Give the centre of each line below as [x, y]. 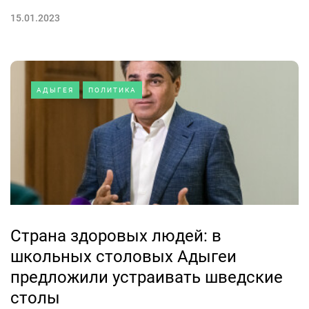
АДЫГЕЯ [55, 90]
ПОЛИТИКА [112, 90]
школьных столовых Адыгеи [123, 257]
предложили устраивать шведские [147, 277]
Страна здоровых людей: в [116, 236]
